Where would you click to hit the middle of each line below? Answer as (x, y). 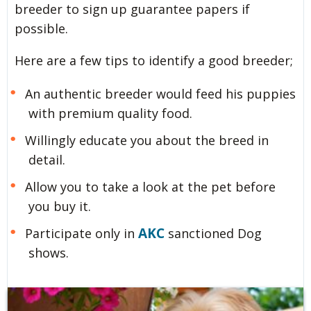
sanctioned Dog (213, 233)
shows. (49, 252)
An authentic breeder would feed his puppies (160, 93)
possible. (41, 28)
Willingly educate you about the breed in (146, 140)
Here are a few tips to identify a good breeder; (154, 60)
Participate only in (81, 233)
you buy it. (60, 206)
